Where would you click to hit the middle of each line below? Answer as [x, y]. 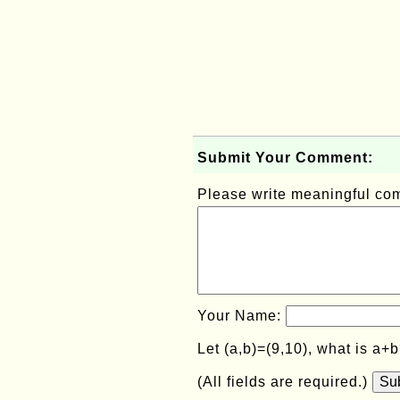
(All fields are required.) [285, 382]
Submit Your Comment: [285, 158]
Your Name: [242, 316]
